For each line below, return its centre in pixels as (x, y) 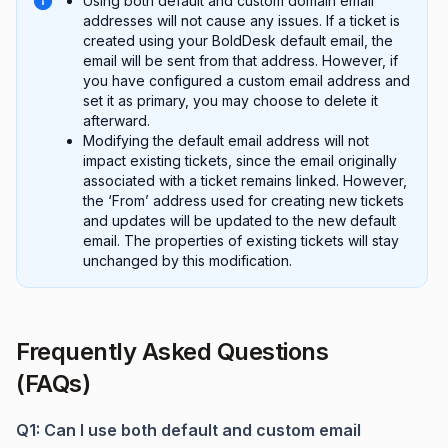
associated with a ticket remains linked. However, (245, 181)
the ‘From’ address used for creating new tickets (243, 201)
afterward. (116, 121)
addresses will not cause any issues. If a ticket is (241, 21)
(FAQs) (53, 384)
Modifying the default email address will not (226, 141)
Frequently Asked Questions (172, 352)
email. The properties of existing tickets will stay (241, 241)
